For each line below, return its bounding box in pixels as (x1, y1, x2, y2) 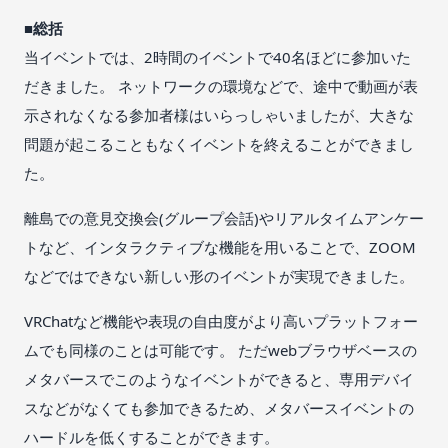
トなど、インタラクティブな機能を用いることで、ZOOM (24, 237, 416, 258)
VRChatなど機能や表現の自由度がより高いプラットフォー (24, 311, 418, 332)
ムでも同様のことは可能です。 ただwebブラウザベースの (24, 340, 417, 361)
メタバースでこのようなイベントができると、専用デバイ (24, 369, 414, 390)
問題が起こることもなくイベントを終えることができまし (24, 134, 414, 155)
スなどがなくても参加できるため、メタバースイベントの (24, 398, 414, 419)
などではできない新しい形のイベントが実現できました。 (24, 266, 414, 287)
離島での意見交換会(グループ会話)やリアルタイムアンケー (24, 208, 424, 229)
